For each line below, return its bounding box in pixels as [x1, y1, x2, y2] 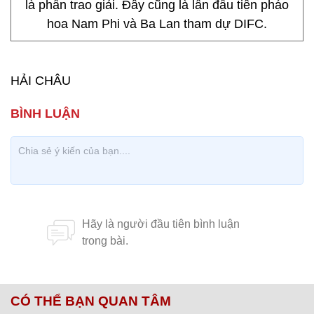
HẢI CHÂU [11, 74, 71, 88]
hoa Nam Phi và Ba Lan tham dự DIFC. [47, 17, 267, 31]
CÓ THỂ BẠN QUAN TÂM [11, 294, 171, 308]
